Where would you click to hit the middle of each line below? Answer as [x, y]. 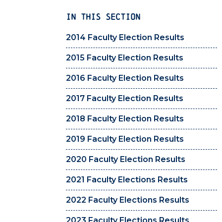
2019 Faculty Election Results [125, 139]
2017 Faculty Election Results [125, 99]
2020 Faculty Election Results [126, 160]
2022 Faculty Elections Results [128, 200]
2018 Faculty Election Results [125, 119]
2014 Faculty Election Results [125, 38]
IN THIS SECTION [103, 17]
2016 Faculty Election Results [125, 78]
